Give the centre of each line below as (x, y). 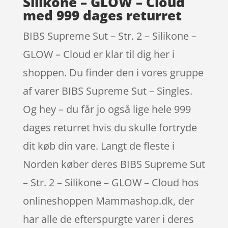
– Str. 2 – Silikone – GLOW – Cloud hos (111, 182)
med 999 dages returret (102, 15)
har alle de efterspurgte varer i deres (108, 219)
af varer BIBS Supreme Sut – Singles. (107, 91)
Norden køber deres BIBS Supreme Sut (114, 164)
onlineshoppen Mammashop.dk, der (108, 201)
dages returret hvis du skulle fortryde (110, 127)
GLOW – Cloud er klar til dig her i (98, 54)
